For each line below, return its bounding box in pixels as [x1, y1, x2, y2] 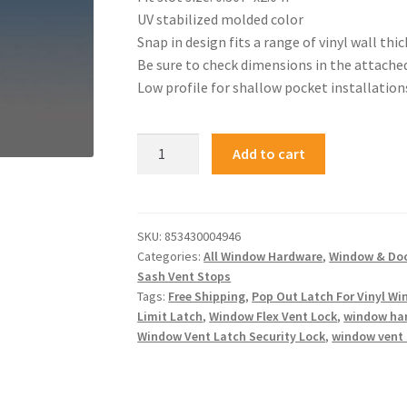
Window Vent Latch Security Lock [137, 328, 326, 345]
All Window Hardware [203, 248, 323, 265]
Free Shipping [168, 288, 246, 305]
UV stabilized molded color [137, 9, 304, 28]
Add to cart [232, 144, 305, 164]
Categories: [137, 248, 204, 265]
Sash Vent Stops [137, 268, 232, 285]
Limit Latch [137, 308, 203, 325]
